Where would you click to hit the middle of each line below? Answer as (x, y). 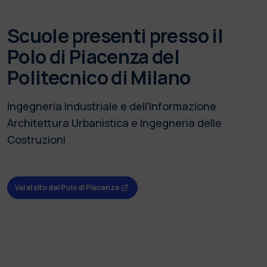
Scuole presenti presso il (115, 35)
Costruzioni (36, 139)
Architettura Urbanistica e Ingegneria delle (114, 122)
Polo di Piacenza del (94, 56)
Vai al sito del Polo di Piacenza (67, 188)
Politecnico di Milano (99, 77)
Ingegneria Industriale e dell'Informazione (112, 106)
